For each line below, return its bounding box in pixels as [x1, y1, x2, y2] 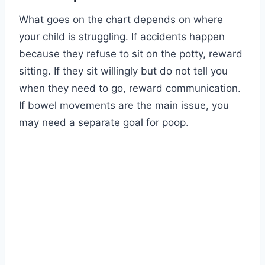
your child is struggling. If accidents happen [19, 31, 225, 43]
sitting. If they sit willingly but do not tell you [19, 65, 228, 77]
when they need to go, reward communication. [19, 82, 241, 95]
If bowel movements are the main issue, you [19, 99, 229, 112]
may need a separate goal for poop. [19, 117, 189, 129]
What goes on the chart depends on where [19, 14, 223, 26]
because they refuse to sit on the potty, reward [19, 48, 243, 60]
